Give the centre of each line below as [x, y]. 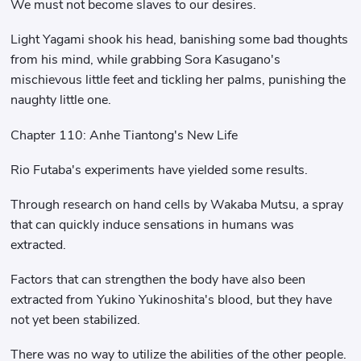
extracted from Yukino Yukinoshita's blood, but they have [172, 300]
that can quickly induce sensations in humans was [153, 224]
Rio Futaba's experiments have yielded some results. [160, 170]
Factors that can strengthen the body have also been [158, 280]
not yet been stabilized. [76, 320]
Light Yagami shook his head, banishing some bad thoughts [180, 40]
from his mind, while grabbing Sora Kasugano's [146, 60]
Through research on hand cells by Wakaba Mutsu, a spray [177, 204]
